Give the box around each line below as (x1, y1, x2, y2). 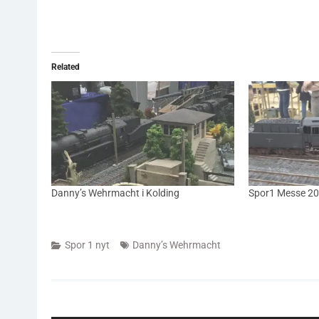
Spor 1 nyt (65, 239, 110, 251)
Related (51, 62, 80, 73)
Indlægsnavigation (51, 282, 167, 300)
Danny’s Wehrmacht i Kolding (51, 187, 179, 199)
